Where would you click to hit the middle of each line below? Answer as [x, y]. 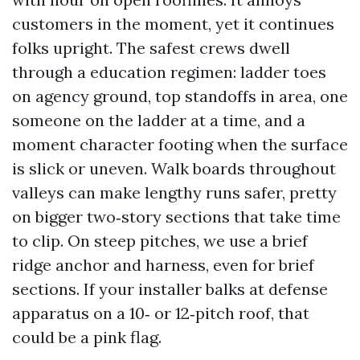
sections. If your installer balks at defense [170, 289]
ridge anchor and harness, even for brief [163, 265]
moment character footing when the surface [180, 144]
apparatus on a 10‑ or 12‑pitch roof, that [161, 313]
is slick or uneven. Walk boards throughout [174, 168]
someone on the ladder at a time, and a [159, 120]
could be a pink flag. [87, 337]
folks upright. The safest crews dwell [151, 48]
